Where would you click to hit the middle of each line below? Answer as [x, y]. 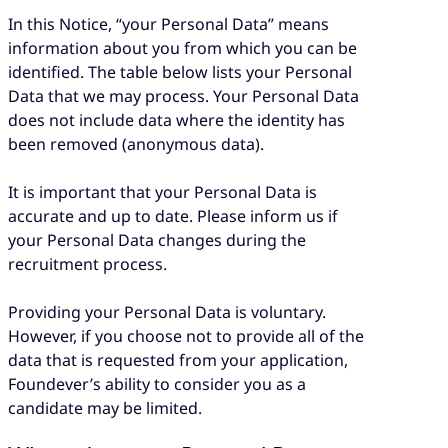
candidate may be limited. [105, 408]
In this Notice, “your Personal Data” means [168, 23]
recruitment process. [87, 263]
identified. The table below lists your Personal [180, 71]
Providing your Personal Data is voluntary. [167, 312]
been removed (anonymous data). [136, 143]
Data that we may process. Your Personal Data [183, 95]
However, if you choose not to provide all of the [186, 336]
